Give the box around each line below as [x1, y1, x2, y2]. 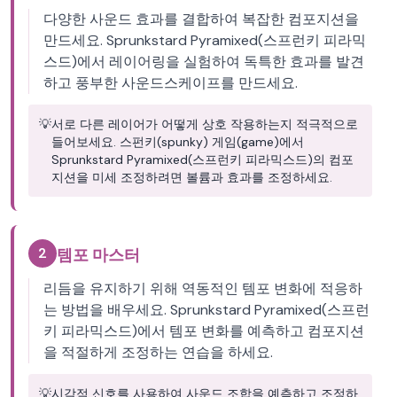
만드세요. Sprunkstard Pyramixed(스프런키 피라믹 [43, 31, 366, 50]
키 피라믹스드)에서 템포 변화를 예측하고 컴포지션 [43, 322, 364, 340]
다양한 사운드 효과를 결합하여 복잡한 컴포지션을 [43, 10, 359, 28]
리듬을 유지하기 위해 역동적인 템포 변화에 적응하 [43, 279, 362, 298]
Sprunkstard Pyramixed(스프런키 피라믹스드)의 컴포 [51, 152, 354, 167]
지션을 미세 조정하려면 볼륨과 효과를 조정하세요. [51, 169, 332, 185]
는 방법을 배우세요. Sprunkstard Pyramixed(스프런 [43, 300, 370, 319]
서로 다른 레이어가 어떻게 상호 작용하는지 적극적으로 [51, 116, 358, 132]
